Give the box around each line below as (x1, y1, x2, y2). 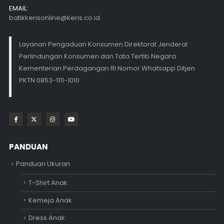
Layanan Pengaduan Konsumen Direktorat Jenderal (18, 39, 187, 49)
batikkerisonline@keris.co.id (8, 12, 100, 22)
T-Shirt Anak (28, 177, 67, 187)
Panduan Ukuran (15, 159, 70, 169)
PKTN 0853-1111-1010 (18, 75, 79, 85)
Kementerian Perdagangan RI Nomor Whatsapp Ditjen (18, 63, 195, 73)
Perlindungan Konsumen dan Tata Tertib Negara (18, 51, 176, 61)
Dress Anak (28, 213, 65, 223)
